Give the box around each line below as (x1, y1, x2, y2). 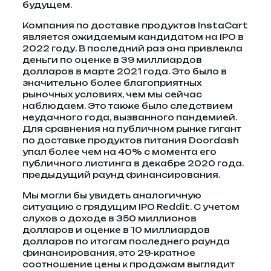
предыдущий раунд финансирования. (22, 170, 220, 180)
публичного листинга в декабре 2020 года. (22, 158, 244, 168)
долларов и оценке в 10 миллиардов (22, 225, 210, 235)
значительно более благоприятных (22, 78, 201, 88)
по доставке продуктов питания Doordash (22, 135, 239, 145)
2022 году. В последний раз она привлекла (22, 44, 243, 53)
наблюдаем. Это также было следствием (22, 101, 233, 111)
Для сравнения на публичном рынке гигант (22, 124, 241, 134)
